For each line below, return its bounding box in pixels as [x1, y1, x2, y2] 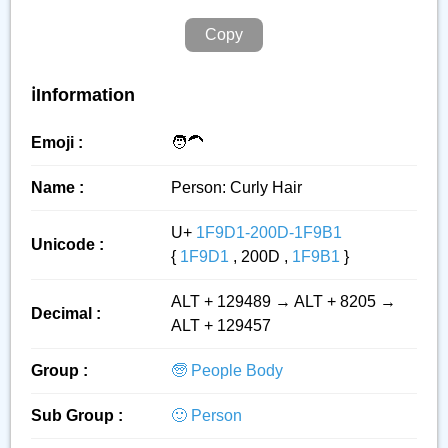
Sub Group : [31, 407, 123, 424]
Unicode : [31, 236, 104, 253]
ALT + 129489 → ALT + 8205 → [171, 293, 396, 310]
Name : [31, 179, 84, 196]
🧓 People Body [171, 362, 283, 379]
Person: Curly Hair [171, 179, 302, 196]
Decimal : [31, 305, 101, 322]
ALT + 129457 [171, 317, 271, 334]
